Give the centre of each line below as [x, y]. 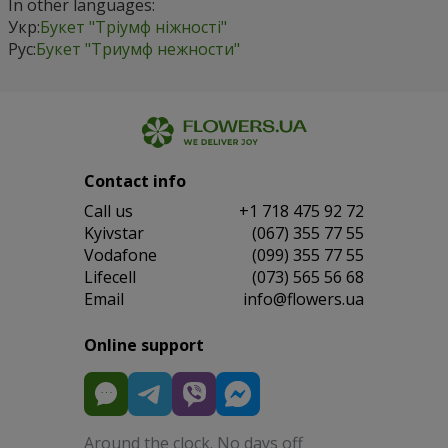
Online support [144, 344]
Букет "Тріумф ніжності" [133, 26]
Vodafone [120, 254]
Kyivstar [114, 232]
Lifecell [110, 276]
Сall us [108, 210]
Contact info [135, 180]
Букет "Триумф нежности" [138, 48]
